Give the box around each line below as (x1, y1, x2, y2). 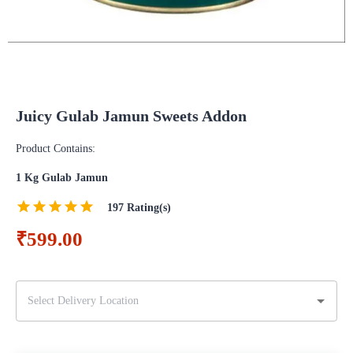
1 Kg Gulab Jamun (16, 172, 108, 184)
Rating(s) (124, 202, 171, 214)
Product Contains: (16, 143, 95, 154)
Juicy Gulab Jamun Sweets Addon (16, 107, 247, 124)
